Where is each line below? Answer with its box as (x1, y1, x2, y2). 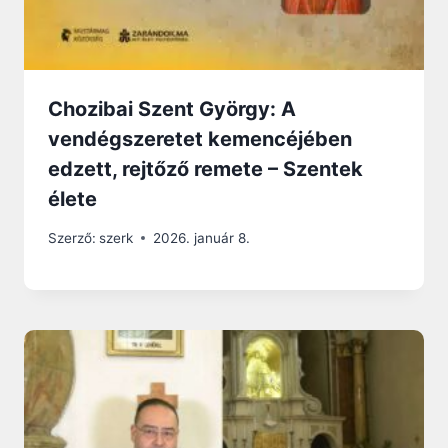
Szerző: (48, 229, 96, 246)
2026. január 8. (153, 229, 251, 246)
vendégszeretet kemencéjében (48, 126, 352, 151)
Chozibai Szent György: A (48, 96, 296, 121)
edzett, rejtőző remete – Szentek (48, 156, 363, 181)
